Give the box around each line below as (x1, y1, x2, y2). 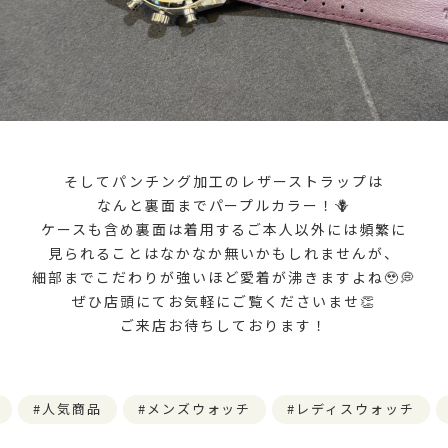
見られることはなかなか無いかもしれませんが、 (48, 242, 400, 263)
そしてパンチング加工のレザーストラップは (64, 170, 384, 191)
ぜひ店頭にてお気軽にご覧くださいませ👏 (72, 290, 376, 311)
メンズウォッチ (146, 398, 252, 418)
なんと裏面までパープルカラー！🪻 (96, 194, 352, 215)
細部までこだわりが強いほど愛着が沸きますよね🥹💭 (32, 266, 416, 287)
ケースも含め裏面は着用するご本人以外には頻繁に (40, 218, 408, 239)
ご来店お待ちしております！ (120, 314, 328, 335)
